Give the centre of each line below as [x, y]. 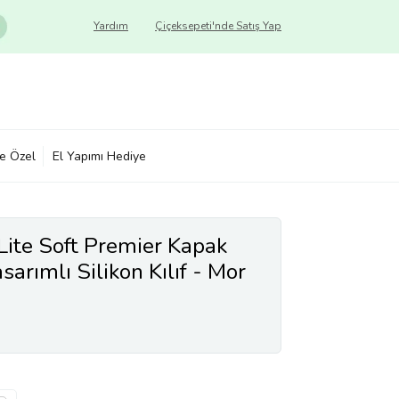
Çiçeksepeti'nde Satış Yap [218, 26]
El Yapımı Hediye [99, 156]
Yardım [111, 26]
